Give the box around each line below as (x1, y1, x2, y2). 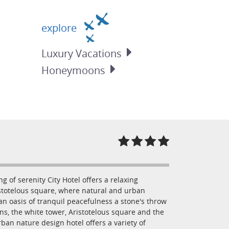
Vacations (76, 47, 122, 61)
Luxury (41, 47, 76, 61)
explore (41, 20, 80, 35)
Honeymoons (41, 63, 106, 78)
